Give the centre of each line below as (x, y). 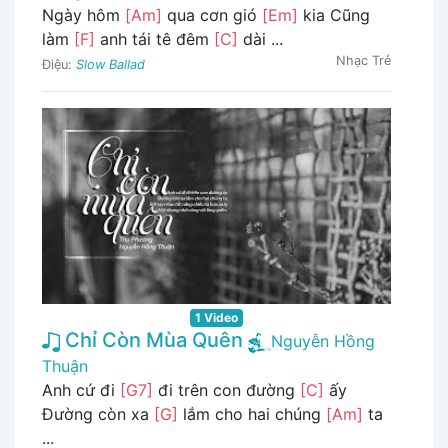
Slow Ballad (110, 64)
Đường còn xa (98, 414)
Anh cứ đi (81, 390)
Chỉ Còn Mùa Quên (151, 340)
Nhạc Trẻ (363, 60)
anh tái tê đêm (154, 38)
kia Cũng (334, 14)
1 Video (216, 318)
